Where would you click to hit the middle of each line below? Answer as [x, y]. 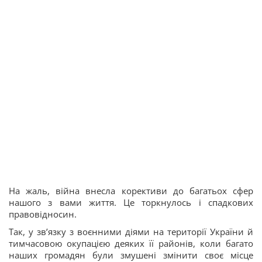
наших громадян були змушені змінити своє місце [131, 255]
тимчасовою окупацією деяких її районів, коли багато [131, 243]
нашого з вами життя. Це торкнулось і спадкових [131, 202]
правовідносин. [43, 214]
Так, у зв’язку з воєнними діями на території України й [131, 232]
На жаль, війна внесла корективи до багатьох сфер [131, 191]
